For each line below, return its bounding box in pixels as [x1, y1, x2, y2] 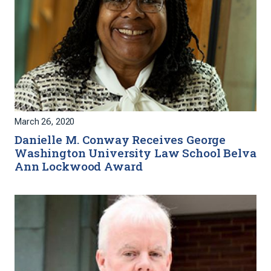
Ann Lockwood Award [15, 158, 143, 174]
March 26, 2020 [15, 117, 75, 127]
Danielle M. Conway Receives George [15, 132, 226, 147]
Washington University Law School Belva [15, 145, 256, 160]
